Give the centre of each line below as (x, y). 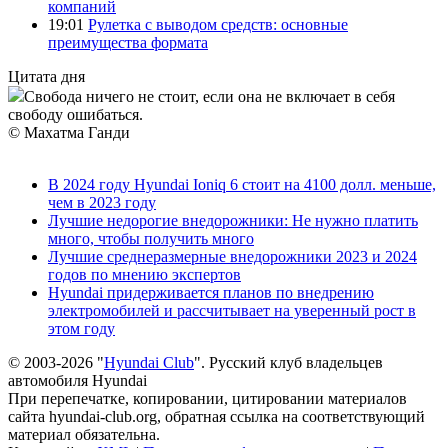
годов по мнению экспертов (144, 274)
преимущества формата (128, 42)
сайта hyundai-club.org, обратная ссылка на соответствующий (216, 416)
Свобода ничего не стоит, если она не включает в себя (209, 96)
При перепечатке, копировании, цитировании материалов (207, 398)
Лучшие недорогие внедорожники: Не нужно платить (233, 220)
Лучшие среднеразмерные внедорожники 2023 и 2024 (232, 256)
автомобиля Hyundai (77, 380)
